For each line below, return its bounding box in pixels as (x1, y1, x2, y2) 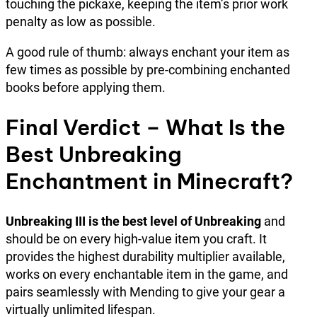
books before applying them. (6, 79, 166, 95)
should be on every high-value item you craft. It (6, 231, 267, 246)
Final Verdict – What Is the (6, 113, 285, 141)
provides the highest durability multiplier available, (6, 248, 285, 264)
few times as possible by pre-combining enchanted (6, 62, 290, 77)
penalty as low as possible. (6, 13, 156, 29)
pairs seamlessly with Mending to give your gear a (6, 284, 285, 299)
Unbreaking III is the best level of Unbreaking (6, 213, 261, 229)
